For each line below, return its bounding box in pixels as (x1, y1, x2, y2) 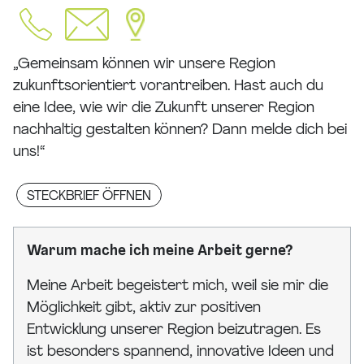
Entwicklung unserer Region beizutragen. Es (27, 323, 321, 339)
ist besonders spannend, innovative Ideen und (27, 344, 334, 361)
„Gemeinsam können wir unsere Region (13, 57, 275, 73)
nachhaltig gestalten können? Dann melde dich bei (13, 123, 347, 139)
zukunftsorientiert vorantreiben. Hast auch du (13, 79, 323, 95)
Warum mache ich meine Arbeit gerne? (27, 244, 293, 260)
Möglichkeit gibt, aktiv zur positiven (27, 301, 261, 317)
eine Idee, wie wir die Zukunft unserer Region (13, 101, 314, 117)
